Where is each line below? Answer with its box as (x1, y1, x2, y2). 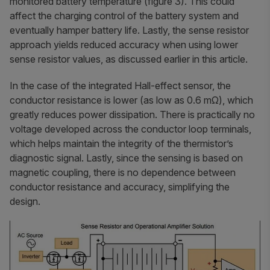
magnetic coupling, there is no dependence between (10, 166, 236, 178)
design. (10, 195, 40, 207)
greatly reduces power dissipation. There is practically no (10, 108, 255, 121)
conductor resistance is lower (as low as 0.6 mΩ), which (10, 93, 253, 106)
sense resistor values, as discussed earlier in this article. (10, 52, 248, 65)
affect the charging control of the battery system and (10, 9, 239, 22)
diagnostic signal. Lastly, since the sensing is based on (10, 151, 243, 164)
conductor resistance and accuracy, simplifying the (10, 180, 230, 193)
